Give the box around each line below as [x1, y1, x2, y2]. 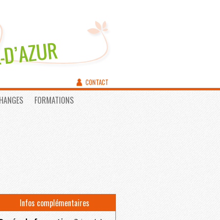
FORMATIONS [34, 94, 74, 106]
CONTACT [85, 77, 109, 87]
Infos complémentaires [20, 197, 89, 209]
